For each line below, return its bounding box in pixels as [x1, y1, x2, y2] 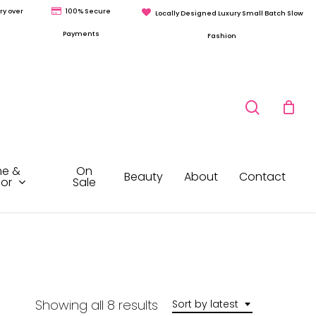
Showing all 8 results [35, 296, 158, 314]
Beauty [124, 169, 163, 186]
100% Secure [65, 6, 111, 16]
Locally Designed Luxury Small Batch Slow [154, 8, 303, 18]
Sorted [157, 295, 198, 313]
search [259, 45, 306, 65]
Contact [239, 169, 286, 186]
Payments [62, 29, 99, 38]
